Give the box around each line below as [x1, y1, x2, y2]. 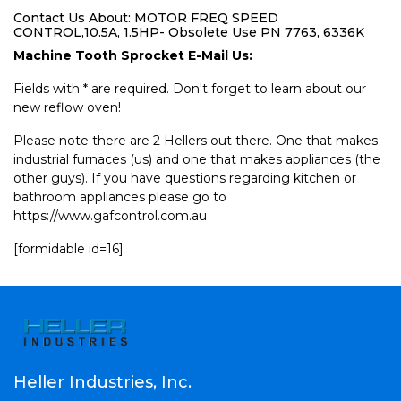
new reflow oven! [13, 99, 121, 115]
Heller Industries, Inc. [13, 372, 192, 393]
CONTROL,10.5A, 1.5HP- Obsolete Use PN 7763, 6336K [13, 24, 364, 40]
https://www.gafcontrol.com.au [13, 208, 207, 224]
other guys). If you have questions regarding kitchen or [13, 170, 356, 186]
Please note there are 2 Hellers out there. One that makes [13, 132, 378, 149]
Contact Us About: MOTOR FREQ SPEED [13, 10, 278, 26]
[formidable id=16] [13, 241, 124, 257]
